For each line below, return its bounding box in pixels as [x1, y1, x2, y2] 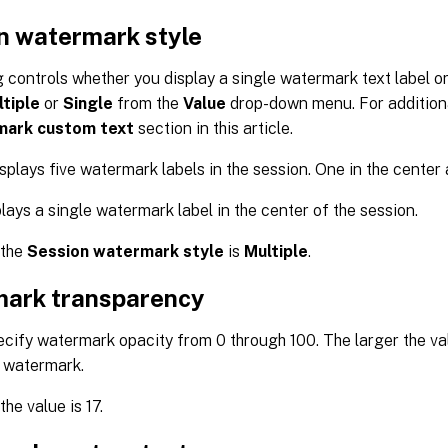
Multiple [244, 241, 308, 261]
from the [113, 93, 183, 113]
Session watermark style [27, 241, 224, 261]
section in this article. [134, 118, 293, 138]
